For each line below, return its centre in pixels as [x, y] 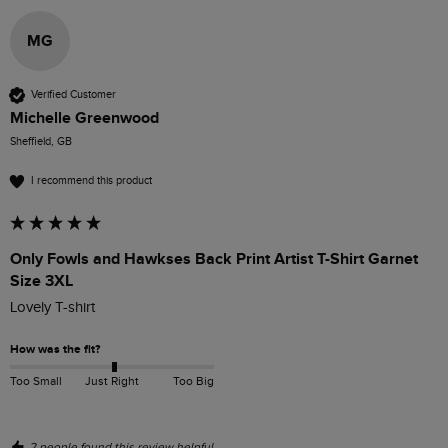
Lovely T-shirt [52, 307]
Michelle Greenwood [84, 117]
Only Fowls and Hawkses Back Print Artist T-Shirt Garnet [214, 258]
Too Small [36, 380]
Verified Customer [73, 95]
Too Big [193, 380]
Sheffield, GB [41, 141]
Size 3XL [41, 280]
